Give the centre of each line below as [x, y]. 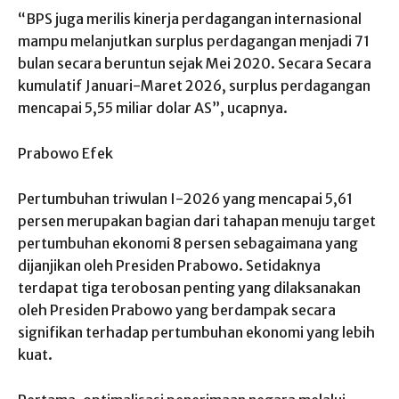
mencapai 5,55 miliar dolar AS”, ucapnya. [153, 107]
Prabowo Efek [65, 153]
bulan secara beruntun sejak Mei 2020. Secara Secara [195, 63]
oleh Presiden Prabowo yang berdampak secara [177, 309]
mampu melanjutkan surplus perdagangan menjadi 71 [194, 41]
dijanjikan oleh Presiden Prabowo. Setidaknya [169, 265]
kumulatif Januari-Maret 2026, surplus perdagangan [194, 85]
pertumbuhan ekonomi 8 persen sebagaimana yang [188, 243]
